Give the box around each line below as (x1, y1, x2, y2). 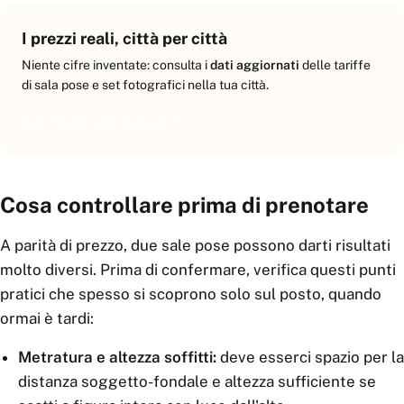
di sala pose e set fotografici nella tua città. (22, 78, 269, 92)
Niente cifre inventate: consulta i (22, 58, 210, 72)
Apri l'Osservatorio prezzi (22, 115, 171, 129)
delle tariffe (299, 58, 371, 72)
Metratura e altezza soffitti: (18, 348, 216, 366)
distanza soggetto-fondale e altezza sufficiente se (18, 372, 376, 390)
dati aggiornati (210, 58, 299, 72)
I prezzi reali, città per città (22, 29, 227, 48)
